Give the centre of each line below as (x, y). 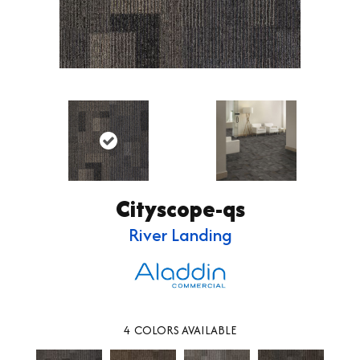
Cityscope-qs (180, 209)
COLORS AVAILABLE (185, 330)
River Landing (180, 234)
